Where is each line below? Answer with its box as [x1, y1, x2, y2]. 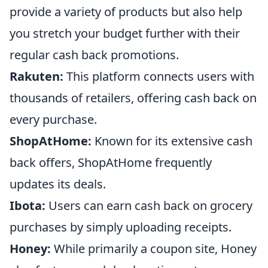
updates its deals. [10, 175, 106, 192]
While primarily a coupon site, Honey [51, 240, 257, 257]
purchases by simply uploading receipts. [10, 218, 232, 235]
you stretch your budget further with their [10, 25, 240, 41]
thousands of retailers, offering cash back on [10, 89, 257, 106]
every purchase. [10, 111, 97, 127]
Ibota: [10, 197, 45, 214]
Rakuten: [10, 68, 63, 84]
